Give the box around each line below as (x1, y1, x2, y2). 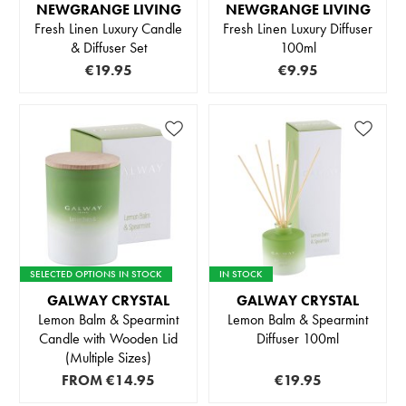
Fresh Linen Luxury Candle (34, 19, 182, 39)
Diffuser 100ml (256, 329, 339, 349)
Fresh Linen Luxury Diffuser (223, 19, 372, 39)
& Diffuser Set (70, 38, 147, 58)
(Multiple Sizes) (65, 348, 151, 368)
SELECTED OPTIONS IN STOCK (30, 267, 162, 281)
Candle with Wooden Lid (39, 329, 178, 349)
